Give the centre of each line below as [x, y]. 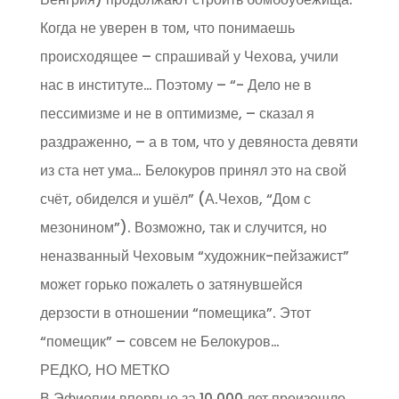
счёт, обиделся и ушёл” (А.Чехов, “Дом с [175, 199]
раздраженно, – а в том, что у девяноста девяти [199, 142]
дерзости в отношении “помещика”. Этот [175, 313]
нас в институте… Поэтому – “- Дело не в [175, 85]
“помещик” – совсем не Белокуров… [159, 342]
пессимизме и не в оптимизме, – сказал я [177, 114]
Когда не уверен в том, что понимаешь [167, 28]
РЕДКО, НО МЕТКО [104, 370]
